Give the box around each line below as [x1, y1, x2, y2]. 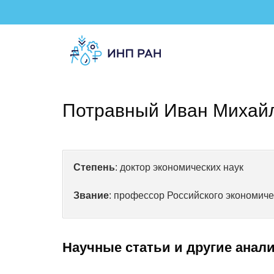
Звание [73, 190, 109, 201]
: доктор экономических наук [115, 162, 243, 172]
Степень [73, 162, 115, 172]
